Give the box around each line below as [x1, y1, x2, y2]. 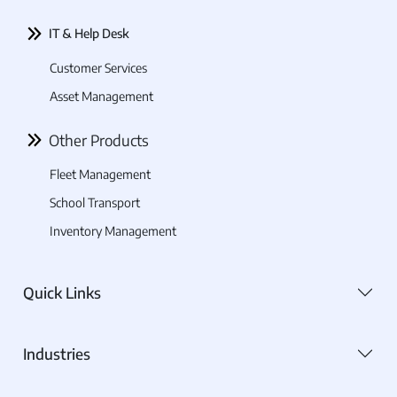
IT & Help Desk [49, 26, 129, 42]
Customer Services [50, 60, 147, 76]
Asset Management [50, 89, 153, 105]
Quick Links [22, 282, 101, 302]
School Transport [50, 195, 140, 211]
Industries [22, 343, 90, 363]
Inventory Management [50, 223, 176, 239]
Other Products [49, 130, 149, 151]
